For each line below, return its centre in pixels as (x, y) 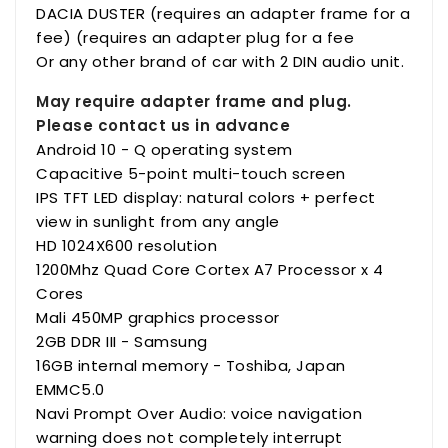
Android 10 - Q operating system (164, 149)
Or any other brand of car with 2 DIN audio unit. (220, 61)
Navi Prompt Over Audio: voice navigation (199, 413)
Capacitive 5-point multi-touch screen (191, 173)
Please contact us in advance (163, 125)
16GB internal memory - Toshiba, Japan (191, 365)
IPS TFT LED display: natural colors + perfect (206, 197)
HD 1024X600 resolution (126, 245)
